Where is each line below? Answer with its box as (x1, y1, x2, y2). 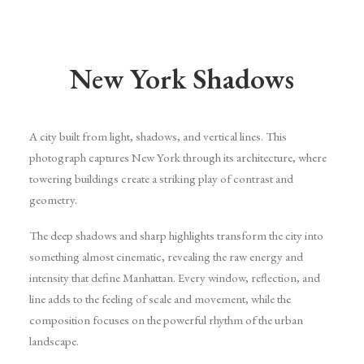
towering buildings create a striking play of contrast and (29, 171, 293, 186)
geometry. (29, 192, 77, 207)
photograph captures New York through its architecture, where (29, 149, 327, 165)
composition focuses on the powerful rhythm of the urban (29, 312, 303, 327)
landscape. (29, 333, 79, 349)
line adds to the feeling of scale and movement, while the (29, 291, 291, 306)
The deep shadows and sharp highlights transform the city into (29, 227, 323, 243)
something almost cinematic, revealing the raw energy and (29, 249, 303, 264)
